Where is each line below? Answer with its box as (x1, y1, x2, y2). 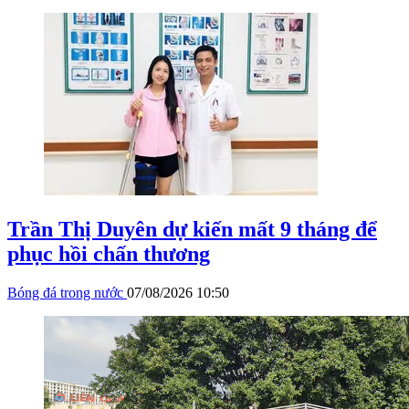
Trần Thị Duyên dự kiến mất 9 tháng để (7, 216, 377, 241)
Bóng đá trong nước (7, 284, 127, 300)
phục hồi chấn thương (7, 241, 210, 266)
